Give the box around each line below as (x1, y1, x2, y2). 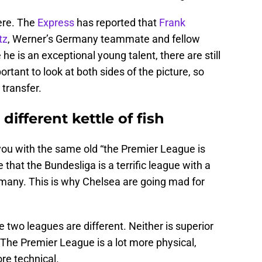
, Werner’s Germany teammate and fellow (8, 32, 200, 45)
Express (37, 16, 74, 29)
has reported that (74, 16, 159, 29)
